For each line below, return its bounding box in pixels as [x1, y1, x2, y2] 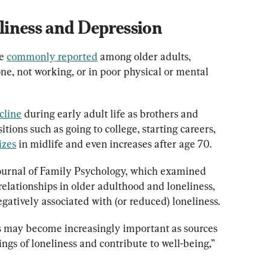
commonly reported [7, 49, 98, 63]
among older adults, [98, 49, 193, 63]
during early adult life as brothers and [22, 107, 201, 120]
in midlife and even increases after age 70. [16, 137, 212, 150]
